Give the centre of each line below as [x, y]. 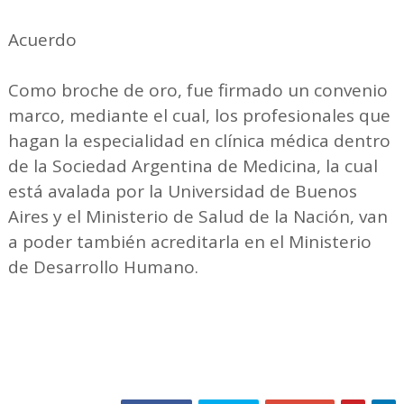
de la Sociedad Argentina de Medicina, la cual [193, 166]
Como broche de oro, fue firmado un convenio [197, 91]
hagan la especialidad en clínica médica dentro [199, 141]
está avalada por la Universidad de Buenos [182, 192]
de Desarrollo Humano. [103, 267]
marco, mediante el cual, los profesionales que [199, 116]
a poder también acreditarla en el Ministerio [189, 242]
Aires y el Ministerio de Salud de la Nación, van [197, 217]
